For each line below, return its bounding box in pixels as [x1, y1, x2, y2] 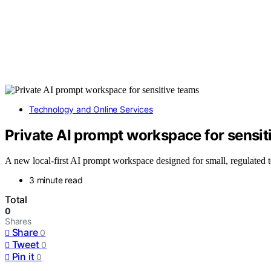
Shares [5, 216, 31, 227]
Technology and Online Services [29, 103, 153, 114]
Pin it [11, 250, 34, 263]
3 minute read [29, 175, 83, 186]
